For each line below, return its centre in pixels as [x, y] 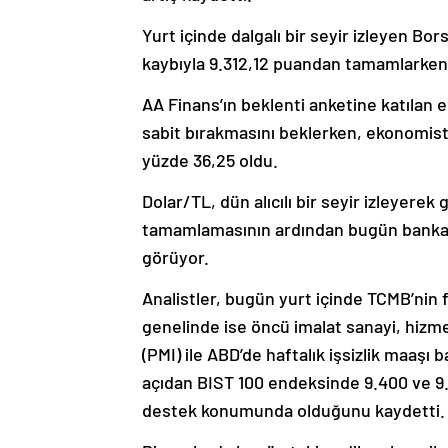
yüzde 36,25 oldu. [210, 160]
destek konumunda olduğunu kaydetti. [293, 410]
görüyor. [175, 257]
